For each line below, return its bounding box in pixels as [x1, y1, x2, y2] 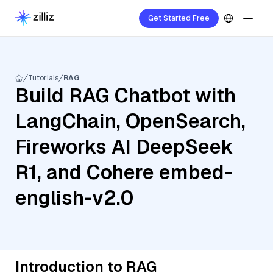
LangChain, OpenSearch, [15, 108, 246, 133]
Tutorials [28, 73, 58, 83]
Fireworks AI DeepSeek [15, 134, 233, 159]
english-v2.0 [15, 185, 133, 210]
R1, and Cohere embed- [15, 160, 232, 185]
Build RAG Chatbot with [15, 83, 236, 108]
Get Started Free [148, 13, 210, 23]
